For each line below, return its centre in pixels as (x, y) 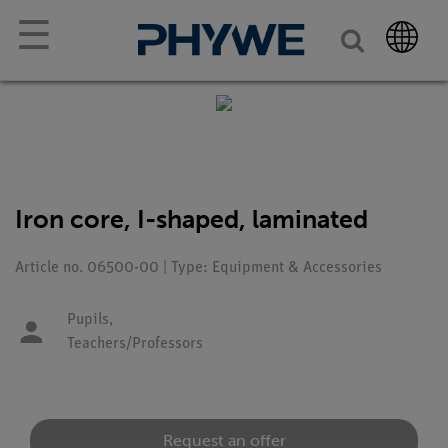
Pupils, (90, 320)
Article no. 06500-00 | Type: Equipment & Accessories (198, 268)
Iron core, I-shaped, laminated (191, 219)
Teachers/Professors (135, 344)
